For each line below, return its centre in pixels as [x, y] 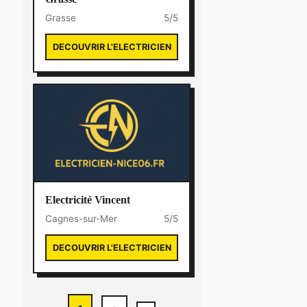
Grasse [61, 18]
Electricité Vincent [88, 200]
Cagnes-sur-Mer [81, 219]
